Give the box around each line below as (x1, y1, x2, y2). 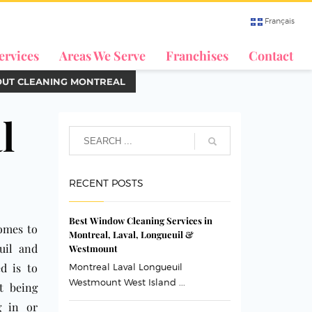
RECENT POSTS (68, 177, 143, 189)
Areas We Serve (59, 47, 146, 64)
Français (265, 16, 295, 26)
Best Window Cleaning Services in (68, 214, 212, 226)
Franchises (166, 47, 228, 64)
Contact (249, 47, 293, 64)
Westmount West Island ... (68, 276, 185, 288)
